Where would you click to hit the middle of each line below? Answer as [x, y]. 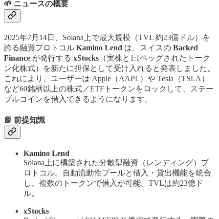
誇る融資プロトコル [40, 48]
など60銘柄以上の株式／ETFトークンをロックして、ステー [109, 89]
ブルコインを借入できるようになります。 [78, 99]
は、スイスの [148, 48]
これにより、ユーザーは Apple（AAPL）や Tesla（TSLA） [107, 79]
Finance [17, 58]
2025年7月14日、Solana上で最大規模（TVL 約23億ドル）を [107, 38]
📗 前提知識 [24, 120]
